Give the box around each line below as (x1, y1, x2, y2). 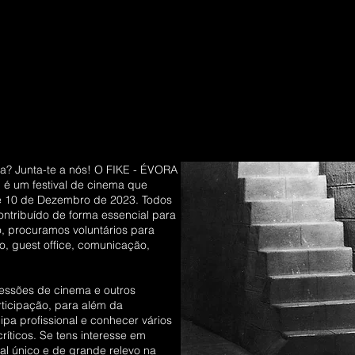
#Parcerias (153, 44, 203, 61)
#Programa (71, 44, 121, 61)
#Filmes (3, 44, 39, 61)
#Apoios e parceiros (235, 44, 325, 61)
